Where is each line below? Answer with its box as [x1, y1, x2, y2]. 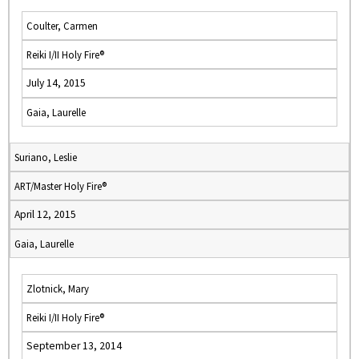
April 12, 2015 [14, 208, 76, 221]
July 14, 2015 [26, 76, 86, 90]
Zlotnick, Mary [26, 282, 89, 295]
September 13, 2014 [26, 339, 122, 353]
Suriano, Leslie [14, 151, 77, 163]
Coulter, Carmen [26, 19, 98, 32]
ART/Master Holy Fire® [14, 179, 107, 192]
